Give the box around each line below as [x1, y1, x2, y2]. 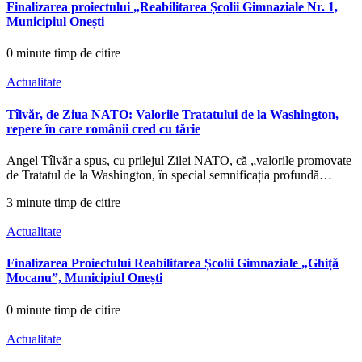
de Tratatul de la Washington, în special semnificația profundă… [6, 168, 332, 182]
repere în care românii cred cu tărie [6, 121, 200, 136]
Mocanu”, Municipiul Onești [6, 271, 162, 285]
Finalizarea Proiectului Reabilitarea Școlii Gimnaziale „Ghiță [6, 256, 339, 271]
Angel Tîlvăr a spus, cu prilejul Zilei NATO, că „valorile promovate [6, 154, 351, 167]
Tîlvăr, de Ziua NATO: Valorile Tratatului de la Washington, [6, 107, 339, 121]
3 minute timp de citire [6, 196, 120, 209]
